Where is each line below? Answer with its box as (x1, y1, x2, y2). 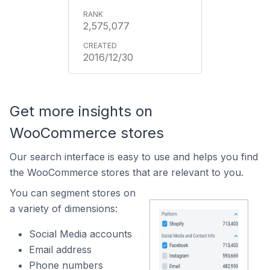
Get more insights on (10, 102, 152, 120)
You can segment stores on (10, 187, 136, 199)
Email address (29, 243, 92, 256)
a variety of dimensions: (10, 202, 118, 215)
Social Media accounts (29, 228, 132, 240)
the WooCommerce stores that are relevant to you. (10, 166, 243, 178)
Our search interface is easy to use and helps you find (10, 151, 258, 163)
